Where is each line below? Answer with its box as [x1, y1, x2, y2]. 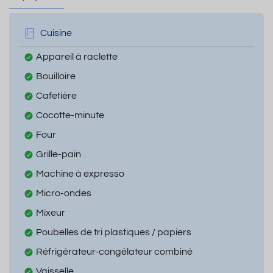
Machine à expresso [36, 168, 124, 179]
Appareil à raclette [36, 51, 118, 62]
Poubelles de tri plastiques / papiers [36, 227, 191, 237]
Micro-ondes [36, 188, 91, 198]
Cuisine [40, 28, 72, 38]
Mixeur [36, 207, 65, 218]
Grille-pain [36, 149, 81, 159]
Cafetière [36, 90, 77, 101]
